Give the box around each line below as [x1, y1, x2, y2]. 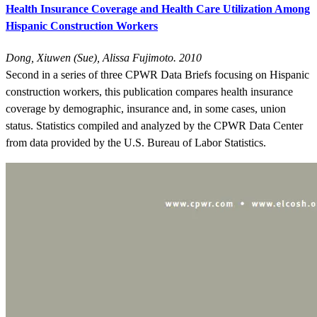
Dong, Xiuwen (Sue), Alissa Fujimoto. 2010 [6, 51, 202, 64]
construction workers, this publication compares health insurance [6, 85, 293, 98]
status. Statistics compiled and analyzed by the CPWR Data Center [6, 119, 303, 132]
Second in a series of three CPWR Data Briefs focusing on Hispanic [6, 68, 309, 81]
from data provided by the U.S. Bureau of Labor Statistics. [6, 136, 266, 149]
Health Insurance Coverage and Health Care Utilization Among [6, 2, 310, 15]
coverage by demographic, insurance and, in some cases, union [6, 102, 286, 115]
